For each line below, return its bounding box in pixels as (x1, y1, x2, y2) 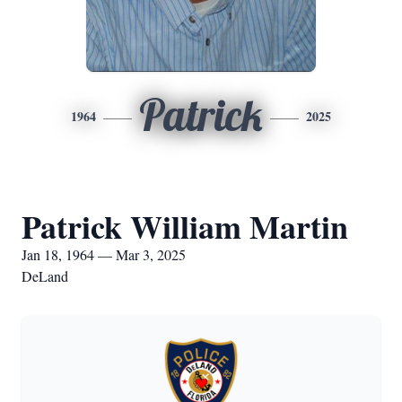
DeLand (22, 267, 68, 285)
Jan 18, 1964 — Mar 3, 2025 (22, 245, 186, 264)
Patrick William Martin (22, 203, 348, 249)
